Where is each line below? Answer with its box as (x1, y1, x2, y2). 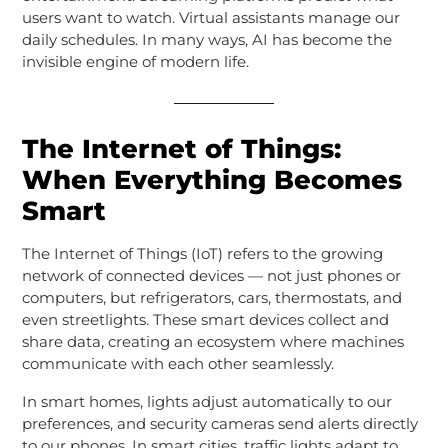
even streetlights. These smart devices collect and (21, 309, 389, 329)
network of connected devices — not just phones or (21, 265, 401, 285)
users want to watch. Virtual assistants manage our (21, 7, 400, 27)
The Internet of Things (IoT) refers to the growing (21, 243, 383, 263)
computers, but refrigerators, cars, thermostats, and (21, 287, 402, 307)
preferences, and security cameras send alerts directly (21, 413, 418, 433)
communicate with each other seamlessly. (21, 353, 334, 373)
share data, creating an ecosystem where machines (21, 331, 404, 351)
